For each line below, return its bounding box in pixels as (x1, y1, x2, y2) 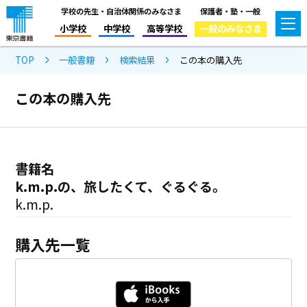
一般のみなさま (199, 21, 262, 35)
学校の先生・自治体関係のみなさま (60, 5, 182, 16)
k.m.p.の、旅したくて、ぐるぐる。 (15, 176, 226, 196)
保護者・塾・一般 (200, 5, 261, 16)
